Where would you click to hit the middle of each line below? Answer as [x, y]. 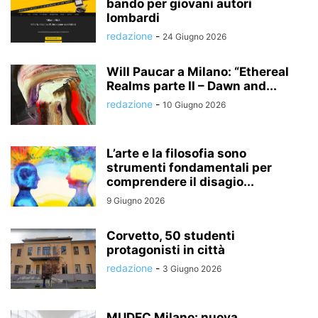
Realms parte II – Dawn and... [192, 86]
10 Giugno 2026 [194, 105]
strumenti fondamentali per [189, 168]
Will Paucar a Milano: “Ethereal [198, 72]
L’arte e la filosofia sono [176, 154]
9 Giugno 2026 [136, 201]
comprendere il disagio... [180, 182]
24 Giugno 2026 [194, 37]
